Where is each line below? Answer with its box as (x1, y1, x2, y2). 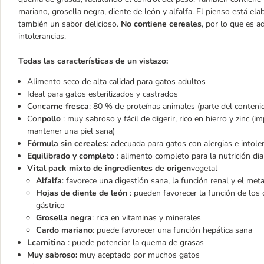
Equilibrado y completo (27, 150, 117, 161)
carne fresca (42, 101, 89, 112)
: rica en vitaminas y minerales (92, 212, 201, 223)
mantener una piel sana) (27, 126, 115, 137)
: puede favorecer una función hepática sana (93, 225, 252, 236)
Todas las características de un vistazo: (18, 55, 168, 67)
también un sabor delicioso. (18, 18, 118, 29)
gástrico (36, 200, 65, 211)
